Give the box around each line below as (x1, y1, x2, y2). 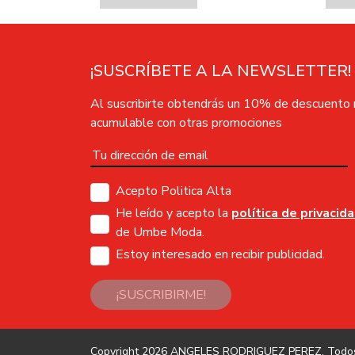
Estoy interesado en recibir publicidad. (116, 246, 325, 264)
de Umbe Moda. (116, 223, 204, 242)
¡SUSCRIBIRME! (116, 286, 206, 304)
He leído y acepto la (116, 204, 231, 223)
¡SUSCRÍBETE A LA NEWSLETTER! (90, 60, 351, 82)
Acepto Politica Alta (116, 182, 231, 200)
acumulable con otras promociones (90, 114, 282, 132)
